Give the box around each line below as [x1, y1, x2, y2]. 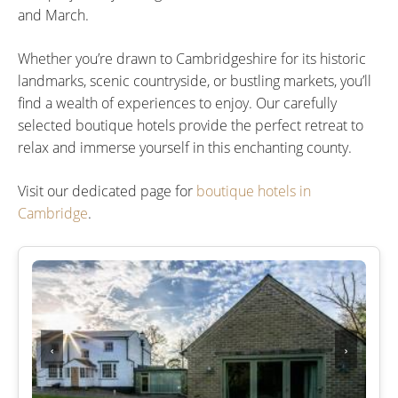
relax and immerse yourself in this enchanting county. [18, 137, 352, 157]
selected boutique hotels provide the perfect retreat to [18, 115, 363, 135]
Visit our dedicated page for [18, 180, 196, 201]
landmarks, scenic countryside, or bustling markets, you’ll [18, 70, 371, 91]
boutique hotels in [196, 180, 311, 201]
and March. [18, 4, 89, 25]
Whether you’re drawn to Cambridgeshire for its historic [18, 48, 366, 68]
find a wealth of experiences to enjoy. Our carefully [18, 92, 337, 113]
